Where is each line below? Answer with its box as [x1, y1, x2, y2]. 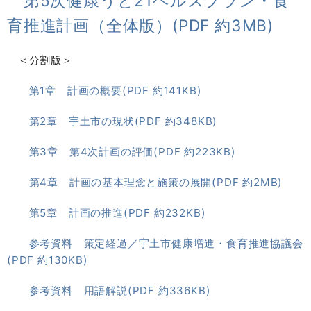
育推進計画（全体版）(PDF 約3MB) [7, 16, 274, 36]
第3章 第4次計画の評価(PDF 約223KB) [28, 145, 236, 159]
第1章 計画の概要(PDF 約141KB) [28, 84, 202, 98]
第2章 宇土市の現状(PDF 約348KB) [28, 115, 218, 128]
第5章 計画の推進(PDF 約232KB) [28, 206, 206, 220]
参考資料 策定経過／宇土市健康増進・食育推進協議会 [28, 237, 303, 251]
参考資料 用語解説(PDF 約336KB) [28, 284, 211, 298]
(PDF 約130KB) [7, 253, 88, 267]
